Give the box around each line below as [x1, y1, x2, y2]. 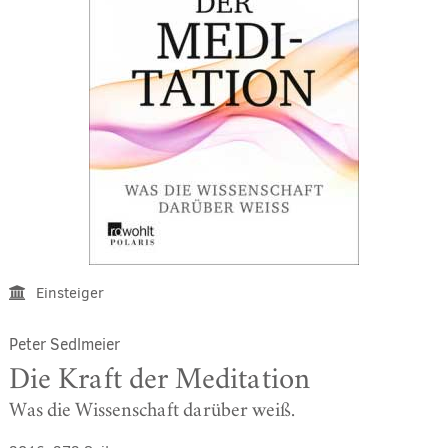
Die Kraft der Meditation [8, 363, 310, 394]
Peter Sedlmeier [8, 333, 120, 355]
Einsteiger [35, 282, 104, 303]
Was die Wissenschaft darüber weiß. [8, 399, 295, 420]
